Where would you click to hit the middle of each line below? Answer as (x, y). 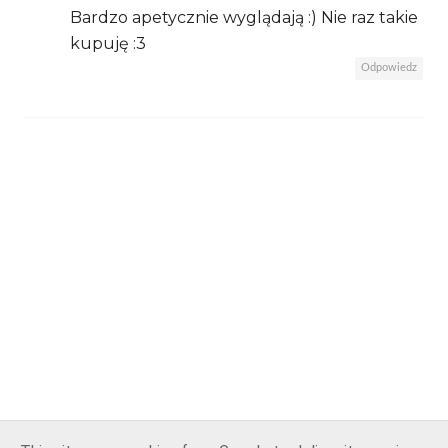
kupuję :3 (108, 44)
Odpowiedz (389, 68)
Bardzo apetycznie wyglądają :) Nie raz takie (244, 18)
